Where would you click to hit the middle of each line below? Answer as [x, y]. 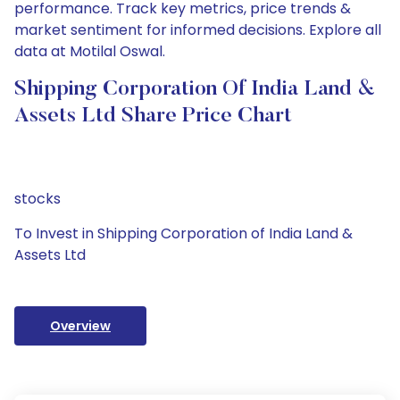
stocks [37, 199]
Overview [80, 326]
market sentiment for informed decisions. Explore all [198, 30]
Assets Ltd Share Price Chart [153, 116]
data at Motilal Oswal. [90, 51]
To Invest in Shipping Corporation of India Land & [183, 233]
